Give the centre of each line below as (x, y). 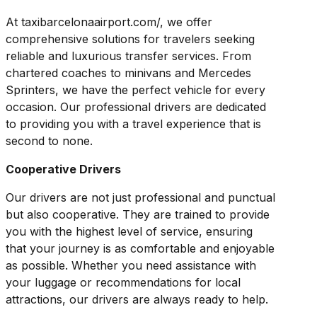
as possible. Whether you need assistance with (131, 266)
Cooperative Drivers (63, 169)
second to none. (49, 141)
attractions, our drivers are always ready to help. (137, 300)
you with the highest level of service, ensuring (129, 232)
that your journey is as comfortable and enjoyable (140, 249)
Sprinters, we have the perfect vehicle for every (136, 90)
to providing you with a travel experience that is (133, 124)
